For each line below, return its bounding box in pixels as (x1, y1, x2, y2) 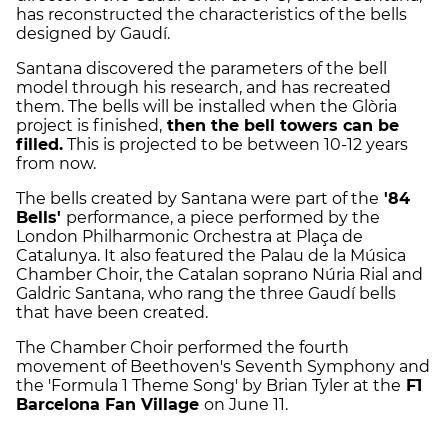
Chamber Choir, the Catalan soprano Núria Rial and (16, 265, 423, 285)
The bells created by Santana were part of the (16, 189, 379, 209)
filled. (16, 135, 63, 155)
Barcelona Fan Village (16, 395, 204, 415)
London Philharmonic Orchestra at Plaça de (16, 227, 363, 247)
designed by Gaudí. (16, 24, 170, 44)
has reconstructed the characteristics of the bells (16, 5, 407, 25)
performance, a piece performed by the (66, 208, 380, 228)
